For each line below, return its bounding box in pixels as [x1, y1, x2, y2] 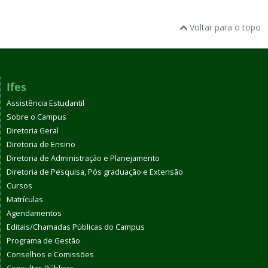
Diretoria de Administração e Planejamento [7, 153, 160, 163]
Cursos [7, 180, 32, 191]
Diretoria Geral [7, 125, 59, 136]
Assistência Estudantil [7, 98, 84, 108]
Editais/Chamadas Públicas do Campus [7, 221, 145, 232]
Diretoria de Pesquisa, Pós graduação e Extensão [7, 166, 183, 177]
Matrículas [7, 194, 43, 205]
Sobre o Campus [7, 111, 66, 122]
